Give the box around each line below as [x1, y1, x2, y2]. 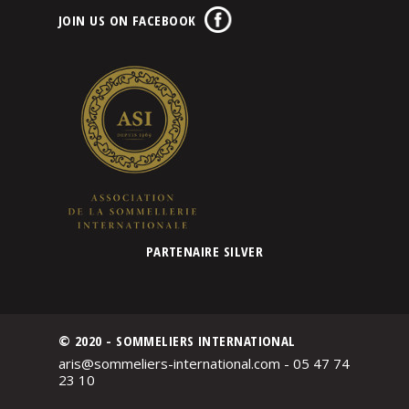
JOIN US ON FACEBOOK [58, 10, 196, 29]
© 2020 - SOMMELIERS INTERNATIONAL [58, 330, 296, 350]
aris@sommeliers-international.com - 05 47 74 [58, 354, 350, 373]
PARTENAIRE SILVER [145, 241, 264, 260]
